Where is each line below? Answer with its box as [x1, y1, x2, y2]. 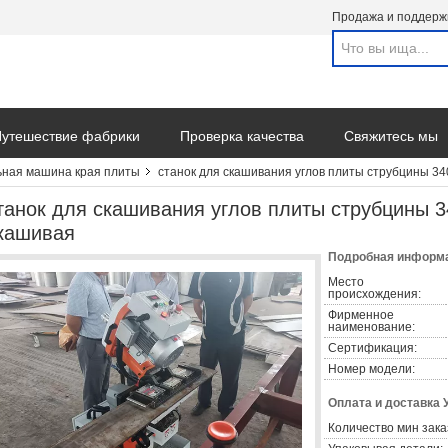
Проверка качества [180, 128, 304, 144]
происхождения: [328, 287, 421, 301]
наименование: [328, 320, 415, 334]
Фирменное [328, 308, 394, 322]
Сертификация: [328, 341, 417, 355]
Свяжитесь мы [344, 128, 438, 144]
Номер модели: [328, 362, 415, 376]
